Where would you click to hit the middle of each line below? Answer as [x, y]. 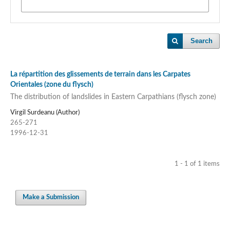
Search [202, 41]
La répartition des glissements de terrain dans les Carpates [100, 74]
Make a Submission [51, 198]
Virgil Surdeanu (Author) [45, 113]
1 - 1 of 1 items [197, 164]
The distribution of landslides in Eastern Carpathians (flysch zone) [113, 97]
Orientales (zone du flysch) [52, 85]
